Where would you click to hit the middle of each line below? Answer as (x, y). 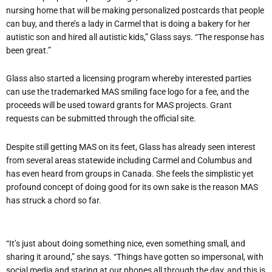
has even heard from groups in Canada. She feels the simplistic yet (130, 173)
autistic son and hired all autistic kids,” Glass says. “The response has (135, 37)
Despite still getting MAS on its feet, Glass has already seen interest (131, 147)
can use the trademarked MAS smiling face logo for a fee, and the (127, 92)
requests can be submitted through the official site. (101, 119)
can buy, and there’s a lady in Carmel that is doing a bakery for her (128, 23)
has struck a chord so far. (54, 200)
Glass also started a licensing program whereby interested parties (129, 79)
